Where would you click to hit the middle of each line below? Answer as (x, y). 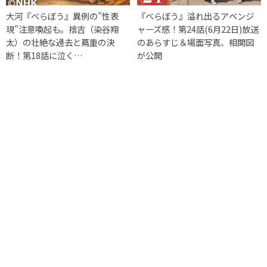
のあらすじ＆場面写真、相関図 (196, 42)
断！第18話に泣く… (44, 55)
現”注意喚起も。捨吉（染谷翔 (62, 29)
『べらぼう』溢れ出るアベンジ (196, 16)
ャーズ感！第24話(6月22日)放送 (198, 29)
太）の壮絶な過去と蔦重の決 (60, 42)
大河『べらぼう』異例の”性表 (62, 16)
